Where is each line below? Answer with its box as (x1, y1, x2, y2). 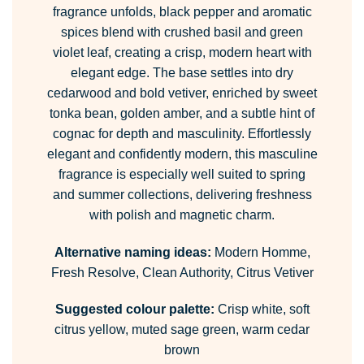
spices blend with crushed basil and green (61, 24, 303, 39)
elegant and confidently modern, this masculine (46, 146, 318, 161)
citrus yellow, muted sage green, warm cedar (54, 323, 310, 337)
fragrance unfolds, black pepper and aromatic (52, 4, 312, 19)
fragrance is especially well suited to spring (58, 167, 305, 181)
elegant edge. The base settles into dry (71, 65, 293, 80)
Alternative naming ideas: (54, 245, 211, 259)
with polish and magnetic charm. (89, 207, 275, 222)
